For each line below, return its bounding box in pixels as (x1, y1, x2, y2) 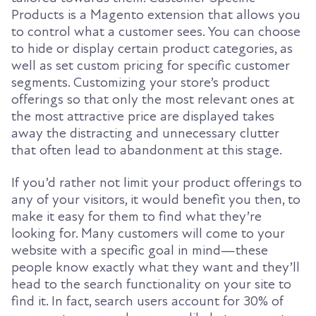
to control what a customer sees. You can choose (11, 23, 300, 40)
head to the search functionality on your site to (11, 276, 291, 293)
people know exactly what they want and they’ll (11, 259, 300, 276)
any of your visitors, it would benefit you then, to (11, 191, 300, 209)
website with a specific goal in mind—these (11, 242, 268, 260)
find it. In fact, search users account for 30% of (11, 293, 284, 310)
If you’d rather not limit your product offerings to (11, 174, 302, 192)
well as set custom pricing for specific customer (11, 56, 290, 74)
